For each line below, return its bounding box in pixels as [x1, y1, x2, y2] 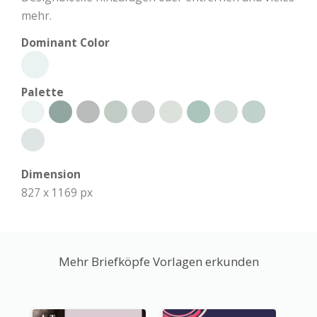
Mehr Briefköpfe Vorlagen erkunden [58, 253, 259, 270]
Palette [21, 83, 64, 100]
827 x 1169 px [21, 184, 93, 200]
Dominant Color [21, 34, 110, 50]
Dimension [21, 166, 81, 182]
